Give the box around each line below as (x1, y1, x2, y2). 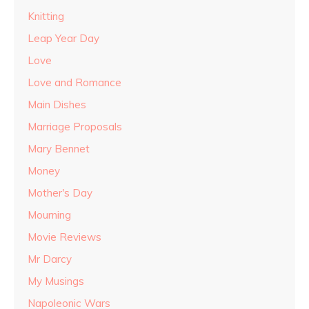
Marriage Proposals (28, 120, 122, 134)
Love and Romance (28, 76, 121, 90)
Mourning (28, 208, 71, 222)
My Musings (28, 275, 84, 288)
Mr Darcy (28, 252, 72, 266)
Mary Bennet (28, 142, 90, 156)
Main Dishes (28, 98, 86, 112)
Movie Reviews (28, 230, 101, 244)
